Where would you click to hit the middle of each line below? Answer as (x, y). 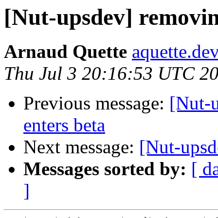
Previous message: (96, 103)
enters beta (64, 125)
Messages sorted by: (105, 169)
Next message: (81, 147)
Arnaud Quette (65, 52)
